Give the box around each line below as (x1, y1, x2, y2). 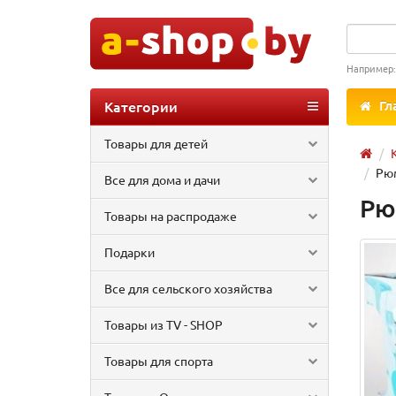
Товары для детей (104, 135, 208, 151)
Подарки (104, 244, 155, 260)
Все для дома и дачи (104, 171, 220, 187)
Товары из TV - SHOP (104, 316, 223, 332)
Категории (104, 96, 178, 116)
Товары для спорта (104, 353, 213, 369)
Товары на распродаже (104, 208, 237, 224)
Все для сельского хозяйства (104, 280, 272, 296)
